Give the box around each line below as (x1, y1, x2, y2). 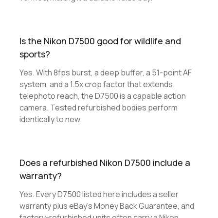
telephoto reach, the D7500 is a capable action (19, 91, 186, 101)
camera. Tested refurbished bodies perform (19, 102, 178, 113)
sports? (19, 48, 50, 60)
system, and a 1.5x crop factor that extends (19, 79, 173, 90)
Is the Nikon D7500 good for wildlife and (19, 35, 181, 47)
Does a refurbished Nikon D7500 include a (19, 157, 190, 168)
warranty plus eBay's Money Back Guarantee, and (19, 200, 194, 211)
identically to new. (19, 114, 82, 125)
